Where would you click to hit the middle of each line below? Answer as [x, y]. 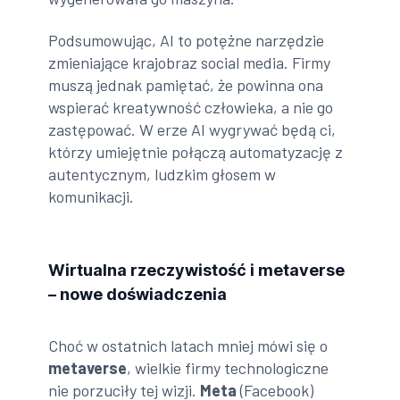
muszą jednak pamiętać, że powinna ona [186, 85]
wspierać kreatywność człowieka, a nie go [191, 108]
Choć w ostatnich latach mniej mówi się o [188, 346]
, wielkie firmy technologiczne [228, 368]
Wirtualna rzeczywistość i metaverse [197, 271]
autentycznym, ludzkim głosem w [162, 175]
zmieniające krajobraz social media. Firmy [190, 63]
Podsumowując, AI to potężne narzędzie [187, 41]
